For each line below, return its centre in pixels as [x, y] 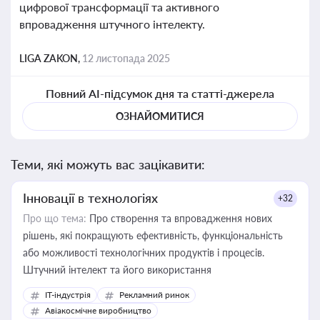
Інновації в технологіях [90, 198]
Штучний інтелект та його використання [117, 270]
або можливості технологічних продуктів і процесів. [144, 252]
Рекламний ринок [154, 295]
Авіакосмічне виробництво [98, 310]
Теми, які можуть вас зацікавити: [108, 164]
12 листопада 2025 [126, 58]
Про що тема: [55, 218]
